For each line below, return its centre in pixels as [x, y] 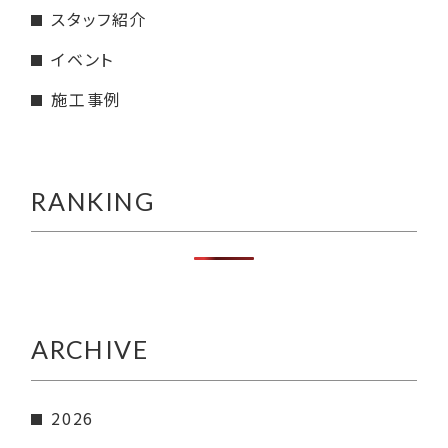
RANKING [93, 200]
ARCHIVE [90, 349]
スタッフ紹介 [99, 19]
